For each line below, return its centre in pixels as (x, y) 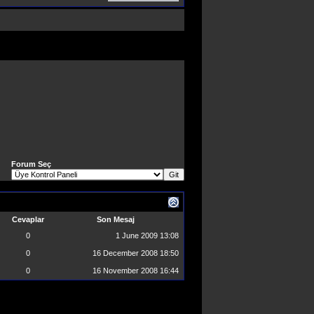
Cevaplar (28, 219)
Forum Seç (31, 164)
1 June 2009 (138, 235)
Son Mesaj (115, 219)
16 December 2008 (126, 253)
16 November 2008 (126, 271)
